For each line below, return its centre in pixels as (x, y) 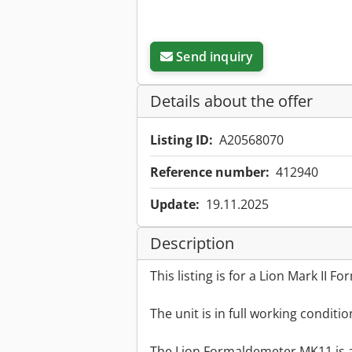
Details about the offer (231, 101)
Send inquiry (215, 57)
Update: (175, 205)
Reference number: (210, 172)
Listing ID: (181, 140)
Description (192, 244)
